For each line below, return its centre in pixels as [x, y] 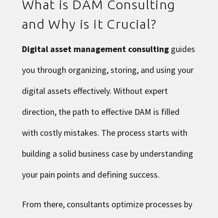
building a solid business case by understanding [107, 153]
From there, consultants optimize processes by [107, 204]
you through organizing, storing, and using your [108, 70]
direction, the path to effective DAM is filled [100, 111]
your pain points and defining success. [91, 174]
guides [182, 49]
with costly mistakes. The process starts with [104, 132]
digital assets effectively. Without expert [95, 91]
